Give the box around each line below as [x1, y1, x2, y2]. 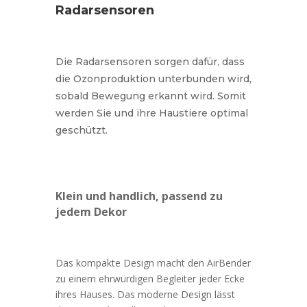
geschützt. [55, 123, 108, 136]
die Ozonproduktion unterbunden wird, [55, 72, 251, 85]
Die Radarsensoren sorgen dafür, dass [55, 55, 245, 68]
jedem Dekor [55, 204, 127, 219]
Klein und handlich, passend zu [55, 188, 223, 204]
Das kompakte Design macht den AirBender [55, 256, 251, 269]
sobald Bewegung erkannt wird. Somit [55, 89, 246, 102]
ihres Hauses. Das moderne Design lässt [55, 287, 235, 301]
